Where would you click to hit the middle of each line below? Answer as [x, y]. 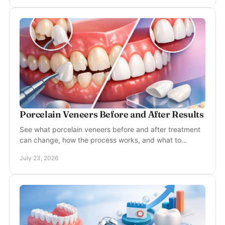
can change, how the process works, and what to [100, 140]
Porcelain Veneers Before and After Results [112, 114]
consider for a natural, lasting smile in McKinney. [98, 150]
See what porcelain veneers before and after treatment [110, 129]
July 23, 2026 [39, 158]
